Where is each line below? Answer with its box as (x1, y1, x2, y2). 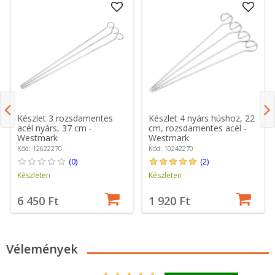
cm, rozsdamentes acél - (149, 122, 247, 134)
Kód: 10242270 (149, 143, 194, 153)
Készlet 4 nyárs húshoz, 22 (149, 112, 255, 124)
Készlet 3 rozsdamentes (17, 112, 114, 124)
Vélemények (6, 241, 78, 258)
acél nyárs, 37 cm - (17, 122, 93, 134)
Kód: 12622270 (17, 143, 63, 153)
